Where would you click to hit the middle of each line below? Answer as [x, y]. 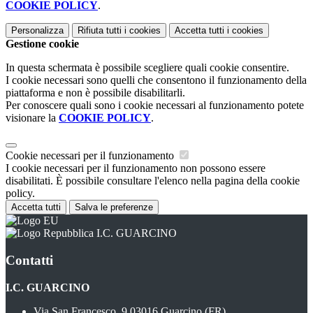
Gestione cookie [42, 44]
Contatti [29, 260]
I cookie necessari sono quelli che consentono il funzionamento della [156, 80]
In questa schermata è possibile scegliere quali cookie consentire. [147, 68]
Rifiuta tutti [100, 31]
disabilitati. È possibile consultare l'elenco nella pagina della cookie [153, 181]
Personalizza [37, 31]
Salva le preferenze [114, 208]
